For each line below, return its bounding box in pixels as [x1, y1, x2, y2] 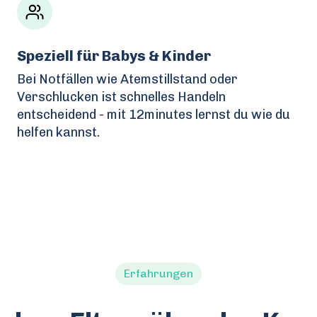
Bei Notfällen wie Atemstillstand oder [17, 71, 238, 87]
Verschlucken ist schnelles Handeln [17, 88, 226, 105]
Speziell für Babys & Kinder [17, 46, 211, 64]
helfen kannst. [17, 124, 100, 140]
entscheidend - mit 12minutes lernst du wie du [17, 106, 290, 122]
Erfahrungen [124, 266, 193, 280]
